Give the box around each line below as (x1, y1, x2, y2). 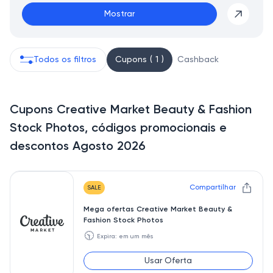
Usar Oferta (144, 257, 192, 265)
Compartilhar (190, 184, 236, 191)
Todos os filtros (34, 55, 96, 64)
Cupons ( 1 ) (115, 55, 164, 64)
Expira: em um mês (97, 233, 153, 239)
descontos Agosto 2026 (10, 141, 146, 153)
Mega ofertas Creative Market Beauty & (83, 206, 232, 213)
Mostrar (104, 10, 135, 18)
